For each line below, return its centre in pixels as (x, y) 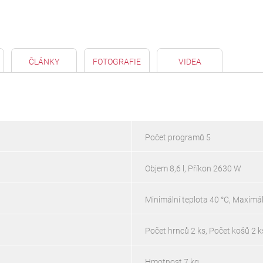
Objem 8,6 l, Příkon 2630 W (193, 168)
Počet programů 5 (178, 137)
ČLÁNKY (44, 61)
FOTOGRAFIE (117, 61)
